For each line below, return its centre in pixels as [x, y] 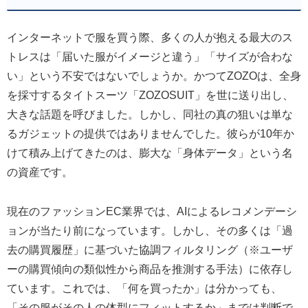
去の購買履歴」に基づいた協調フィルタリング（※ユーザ [150, 250]
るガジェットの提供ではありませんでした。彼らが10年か [151, 134]
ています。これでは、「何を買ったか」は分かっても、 [144, 289]
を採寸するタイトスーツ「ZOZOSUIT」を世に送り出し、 [150, 96]
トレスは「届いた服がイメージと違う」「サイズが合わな [150, 57]
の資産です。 [40, 173]
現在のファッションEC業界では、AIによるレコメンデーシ [152, 212]
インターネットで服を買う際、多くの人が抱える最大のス [150, 38]
